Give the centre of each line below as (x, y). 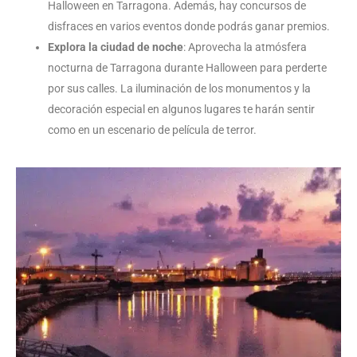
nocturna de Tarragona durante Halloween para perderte (187, 67)
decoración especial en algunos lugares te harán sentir (181, 109)
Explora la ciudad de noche (116, 47)
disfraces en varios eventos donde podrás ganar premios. (189, 26)
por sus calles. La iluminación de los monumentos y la (179, 88)
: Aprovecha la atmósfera (245, 47)
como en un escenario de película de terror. (152, 129)
